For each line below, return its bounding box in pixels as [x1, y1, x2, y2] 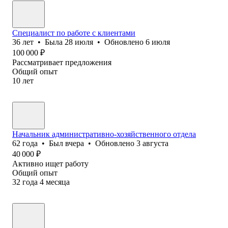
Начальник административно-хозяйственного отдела [12, 129, 196, 138]
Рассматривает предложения [12, 58, 111, 67]
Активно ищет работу [12, 159, 89, 168]
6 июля [146, 37, 170, 46]
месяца [46, 177, 70, 186]
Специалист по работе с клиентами [12, 28, 135, 37]
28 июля [65, 37, 93, 46]
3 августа [136, 138, 168, 148]
